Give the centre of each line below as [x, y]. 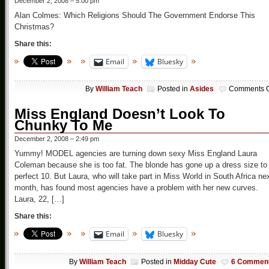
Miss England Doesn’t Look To [120, 114]
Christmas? [34, 27]
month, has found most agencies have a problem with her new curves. [136, 188]
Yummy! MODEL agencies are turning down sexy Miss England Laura [136, 154]
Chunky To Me [63, 125]
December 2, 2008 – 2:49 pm [57, 139]
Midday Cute [195, 261]
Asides [202, 89]
